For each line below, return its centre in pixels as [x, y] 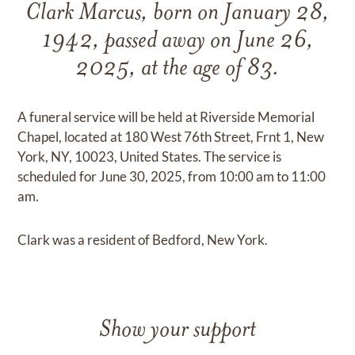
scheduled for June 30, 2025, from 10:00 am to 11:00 [172, 176]
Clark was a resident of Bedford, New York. [143, 240]
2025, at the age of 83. [177, 69]
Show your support [177, 331]
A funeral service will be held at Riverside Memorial [166, 117]
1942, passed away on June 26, [177, 42]
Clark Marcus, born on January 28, [177, 14]
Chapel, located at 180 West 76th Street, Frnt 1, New [171, 137]
